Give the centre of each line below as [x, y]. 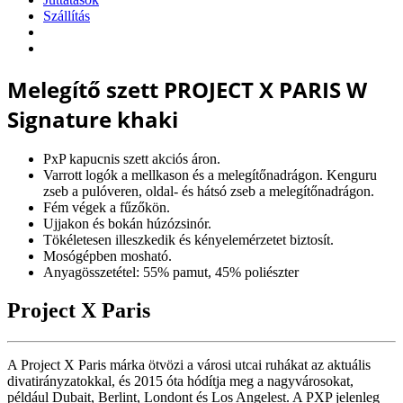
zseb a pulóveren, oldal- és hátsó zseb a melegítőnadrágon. [209, 192]
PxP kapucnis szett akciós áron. [132, 159]
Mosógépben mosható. [107, 256]
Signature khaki [93, 119]
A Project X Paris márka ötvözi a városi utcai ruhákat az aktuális [189, 365]
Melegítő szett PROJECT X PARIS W [187, 89]
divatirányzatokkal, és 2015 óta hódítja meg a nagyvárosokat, [180, 381]
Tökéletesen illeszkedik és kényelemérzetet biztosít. [188, 240]
